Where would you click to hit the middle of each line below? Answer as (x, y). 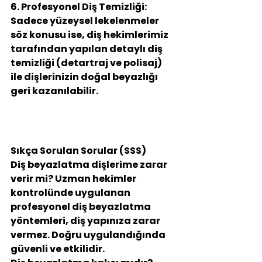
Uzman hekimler (96, 179)
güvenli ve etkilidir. (58, 249)
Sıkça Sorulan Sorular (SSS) (78, 151)
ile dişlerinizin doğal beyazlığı (85, 77)
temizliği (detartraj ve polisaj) (87, 63)
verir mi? (32, 179)
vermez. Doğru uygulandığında (89, 235)
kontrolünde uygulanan (71, 193)
